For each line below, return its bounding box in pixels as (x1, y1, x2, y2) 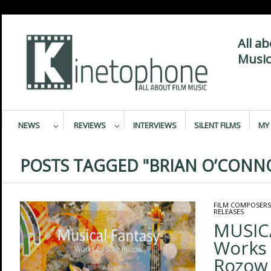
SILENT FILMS (194, 120, 241, 131)
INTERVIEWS (132, 120, 177, 131)
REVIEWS (74, 120, 106, 131)
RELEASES (213, 207, 244, 216)
